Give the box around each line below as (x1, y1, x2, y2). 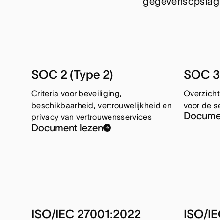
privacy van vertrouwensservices (31, 112, 152, 122)
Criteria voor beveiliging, (31, 89, 122, 98)
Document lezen (31, 122, 103, 134)
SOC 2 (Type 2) (31, 68, 113, 82)
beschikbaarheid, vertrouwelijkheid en (31, 101, 172, 110)
